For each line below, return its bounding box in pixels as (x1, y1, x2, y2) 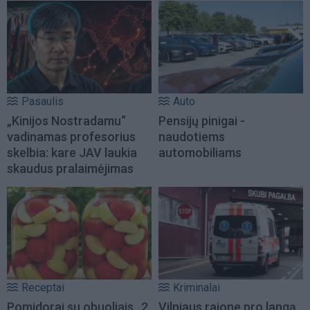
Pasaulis (21, 94, 64, 108)
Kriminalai (173, 281, 220, 295)
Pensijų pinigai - (158, 113, 245, 128)
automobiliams (158, 145, 241, 160)
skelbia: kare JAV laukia (7, 145, 137, 160)
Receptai (21, 281, 64, 295)
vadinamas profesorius (7, 129, 136, 144)
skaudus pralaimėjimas (7, 161, 134, 176)
